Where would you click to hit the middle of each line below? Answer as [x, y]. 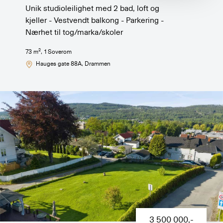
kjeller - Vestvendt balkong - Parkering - [95, 21]
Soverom [59, 52]
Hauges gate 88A [58, 64]
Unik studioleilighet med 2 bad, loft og [93, 9]
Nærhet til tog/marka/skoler [74, 33]
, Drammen [96, 64]
